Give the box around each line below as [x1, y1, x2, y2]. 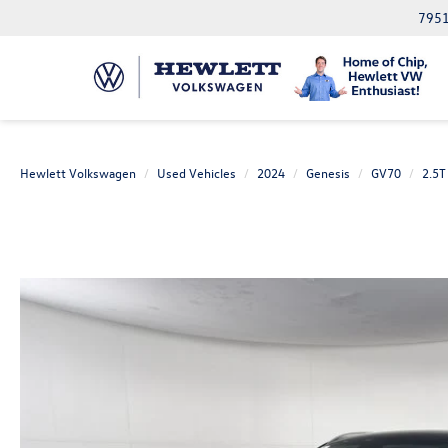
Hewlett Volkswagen [20, 164, 136, 181]
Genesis [306, 164, 350, 181]
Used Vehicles [157, 164, 236, 181]
